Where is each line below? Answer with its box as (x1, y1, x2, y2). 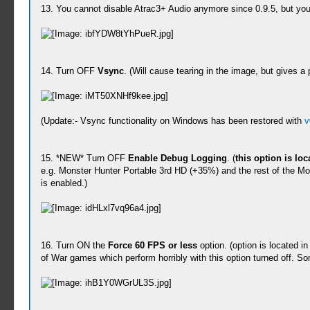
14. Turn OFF (40, 66, 98, 76)
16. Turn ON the (40, 240, 108, 250)
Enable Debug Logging (127, 153, 227, 163)
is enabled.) (40, 178, 87, 188)
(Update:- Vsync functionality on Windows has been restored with (40, 116, 304, 126)
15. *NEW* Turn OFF (40, 153, 128, 163)
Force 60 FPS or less (107, 240, 197, 250)
